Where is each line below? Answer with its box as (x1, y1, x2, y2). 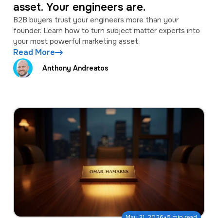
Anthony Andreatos (42, 63, 109, 73)
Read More (13, 47, 55, 58)
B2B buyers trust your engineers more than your (13, 15, 179, 25)
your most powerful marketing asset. (13, 36, 140, 47)
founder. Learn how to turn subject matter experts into (13, 26, 200, 36)
